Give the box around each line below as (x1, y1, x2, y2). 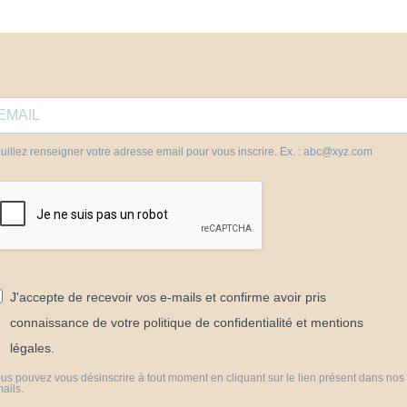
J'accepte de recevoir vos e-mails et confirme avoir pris (10, 290, 326, 304)
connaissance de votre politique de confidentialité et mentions (10, 315, 363, 330)
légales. (10, 341, 55, 355)
